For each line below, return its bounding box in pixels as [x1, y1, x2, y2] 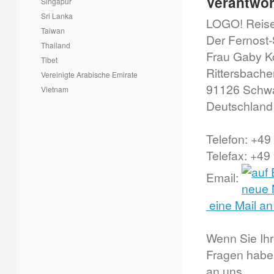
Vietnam [41, 84, 68, 94]
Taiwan [41, 25, 65, 35]
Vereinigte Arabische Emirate [41, 69, 138, 80]
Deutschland [206, 97, 273, 114]
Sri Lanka [41, 10, 73, 21]
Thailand [41, 40, 70, 50]
